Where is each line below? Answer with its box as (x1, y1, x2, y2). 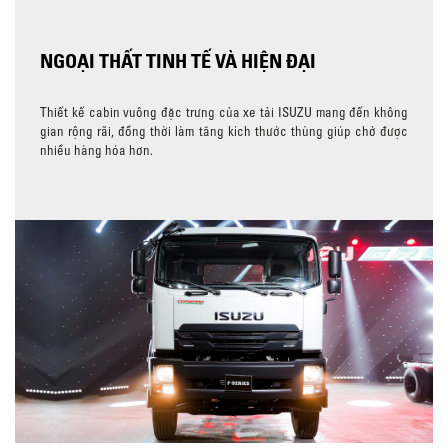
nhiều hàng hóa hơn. (40, 141, 153, 158)
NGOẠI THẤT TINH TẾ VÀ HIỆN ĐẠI (40, 47, 316, 73)
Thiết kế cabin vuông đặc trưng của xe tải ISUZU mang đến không (40, 103, 408, 120)
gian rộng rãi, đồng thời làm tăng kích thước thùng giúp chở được (40, 122, 408, 139)
